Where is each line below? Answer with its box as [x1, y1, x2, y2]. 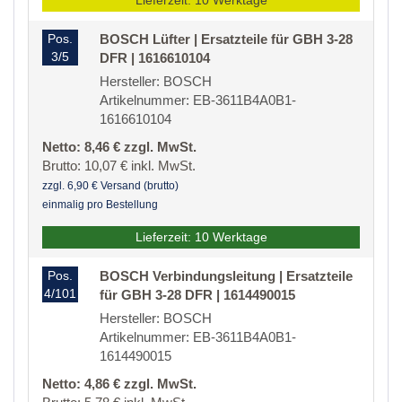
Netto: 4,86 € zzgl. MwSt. [42, 376, 197, 392]
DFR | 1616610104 [100, 50, 210, 66]
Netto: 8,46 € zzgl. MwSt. [42, 139, 197, 155]
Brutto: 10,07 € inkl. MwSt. [42, 158, 196, 174]
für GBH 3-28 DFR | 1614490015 [100, 287, 295, 303]
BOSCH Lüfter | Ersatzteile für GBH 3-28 [100, 31, 353, 48]
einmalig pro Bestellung [42, 198, 158, 212]
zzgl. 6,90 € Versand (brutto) [42, 179, 179, 193]
